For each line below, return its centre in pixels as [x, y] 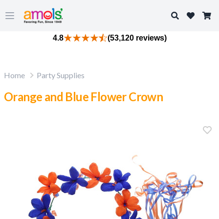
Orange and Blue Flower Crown [84, 97]
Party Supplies [61, 75]
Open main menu [37, 21]
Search [182, 15]
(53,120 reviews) [137, 38]
